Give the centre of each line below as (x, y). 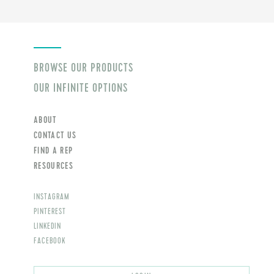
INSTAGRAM (52, 197)
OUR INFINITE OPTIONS (81, 88)
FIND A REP (54, 150)
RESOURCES (54, 166)
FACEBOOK (50, 241)
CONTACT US (55, 135)
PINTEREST (50, 212)
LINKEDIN (47, 226)
